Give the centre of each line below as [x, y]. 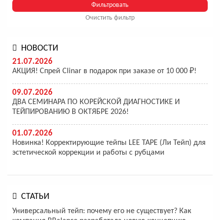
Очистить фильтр [110, 18]
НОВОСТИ [40, 49]
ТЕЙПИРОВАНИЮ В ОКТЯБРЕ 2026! [70, 112]
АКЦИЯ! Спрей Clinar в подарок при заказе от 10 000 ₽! [104, 71]
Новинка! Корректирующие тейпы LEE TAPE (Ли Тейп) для [109, 143]
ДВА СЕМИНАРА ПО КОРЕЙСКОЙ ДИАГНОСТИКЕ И [96, 102]
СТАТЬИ [35, 197]
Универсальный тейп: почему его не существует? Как [102, 211]
